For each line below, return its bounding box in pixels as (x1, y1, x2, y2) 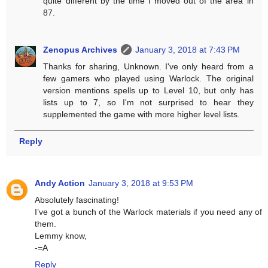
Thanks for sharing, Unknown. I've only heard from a (43, 61, 254, 71)
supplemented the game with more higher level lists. (43, 109, 240, 119)
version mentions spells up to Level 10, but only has (43, 85, 254, 95)
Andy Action (35, 178, 85, 188)
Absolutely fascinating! (35, 195, 119, 205)
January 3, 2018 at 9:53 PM (89, 178, 193, 188)
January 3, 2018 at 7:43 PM (135, 44, 240, 54)
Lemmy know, (35, 231, 87, 241)
